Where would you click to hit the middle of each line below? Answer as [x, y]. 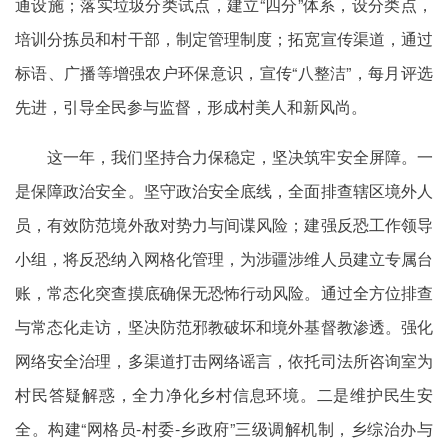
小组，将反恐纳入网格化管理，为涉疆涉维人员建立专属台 [224, 258]
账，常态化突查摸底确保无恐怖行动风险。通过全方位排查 [224, 292]
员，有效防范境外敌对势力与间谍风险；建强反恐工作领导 [224, 224]
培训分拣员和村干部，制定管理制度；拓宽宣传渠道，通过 [224, 38]
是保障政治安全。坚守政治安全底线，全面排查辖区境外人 [224, 190]
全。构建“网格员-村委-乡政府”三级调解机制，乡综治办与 [224, 428]
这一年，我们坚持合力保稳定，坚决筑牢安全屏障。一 [240, 156]
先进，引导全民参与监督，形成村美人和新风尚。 [191, 106]
